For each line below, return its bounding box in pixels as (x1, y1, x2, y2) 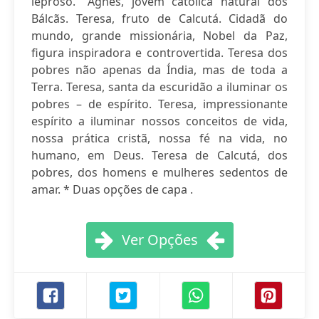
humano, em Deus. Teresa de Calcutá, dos (31, 147, 288, 163)
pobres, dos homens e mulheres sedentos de (31, 164, 288, 180)
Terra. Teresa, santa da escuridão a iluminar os (31, 79, 288, 95)
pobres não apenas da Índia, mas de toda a (31, 62, 288, 78)
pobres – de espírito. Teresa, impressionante (31, 96, 288, 112)
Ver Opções (121, 230, 198, 249)
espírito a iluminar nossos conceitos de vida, (31, 113, 288, 129)
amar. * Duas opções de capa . (31, 182, 193, 197)
